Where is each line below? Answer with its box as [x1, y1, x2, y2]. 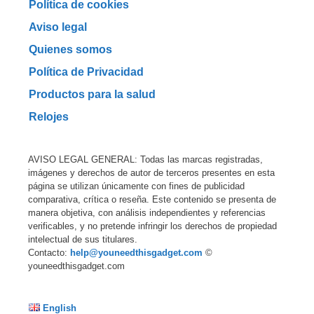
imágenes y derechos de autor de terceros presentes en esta [28, 168, 275, 179]
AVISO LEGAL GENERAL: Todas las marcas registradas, [28, 154, 263, 165]
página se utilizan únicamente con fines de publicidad [28, 181, 245, 192]
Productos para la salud [29, 88, 156, 101]
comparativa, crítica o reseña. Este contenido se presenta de [28, 194, 276, 205]
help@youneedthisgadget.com [70, 247, 203, 259]
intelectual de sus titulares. [28, 234, 137, 245]
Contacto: [28, 247, 70, 259]
